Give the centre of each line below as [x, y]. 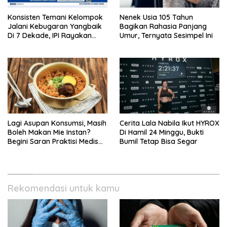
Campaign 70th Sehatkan [51, 44]
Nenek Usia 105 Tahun [156, 17]
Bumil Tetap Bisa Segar [159, 142]
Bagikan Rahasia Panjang [163, 26]
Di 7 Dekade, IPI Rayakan [50, 35]
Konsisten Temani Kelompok [55, 17]
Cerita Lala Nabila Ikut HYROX [169, 123]
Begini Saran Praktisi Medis [53, 142]
